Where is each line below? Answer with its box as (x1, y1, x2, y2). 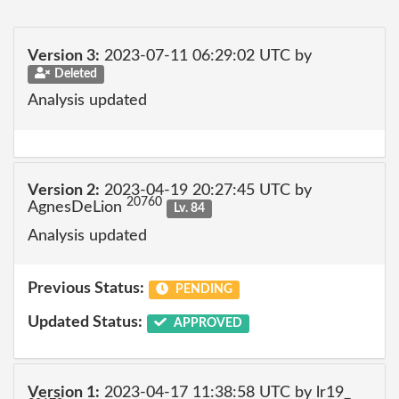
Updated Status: (28, 313, 142, 330)
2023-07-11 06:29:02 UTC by (100, 47, 312, 64)
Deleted (53, 67, 97, 80)
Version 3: (28, 47, 100, 64)
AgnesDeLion (28, 199, 126, 216)
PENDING (172, 283, 232, 296)
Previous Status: (28, 281, 144, 297)
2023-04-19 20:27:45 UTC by (100, 183, 312, 199)
